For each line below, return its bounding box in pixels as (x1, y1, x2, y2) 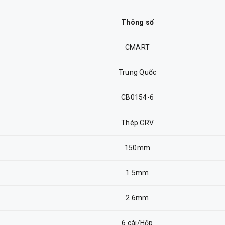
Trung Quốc (118, 68, 157, 76)
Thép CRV (121, 119, 154, 127)
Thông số (121, 18, 154, 26)
